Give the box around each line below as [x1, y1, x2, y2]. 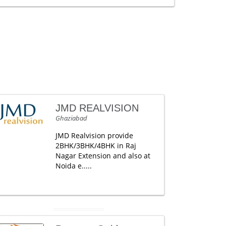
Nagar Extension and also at [55, 151, 150, 160]
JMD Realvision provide [55, 131, 133, 140]
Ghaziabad [55, 114, 87, 123]
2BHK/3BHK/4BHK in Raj [55, 141, 136, 150]
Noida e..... [55, 161, 92, 171]
